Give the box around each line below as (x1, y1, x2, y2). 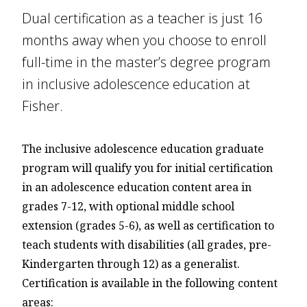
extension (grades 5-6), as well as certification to (22, 217, 274, 233)
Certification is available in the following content (22, 275, 278, 291)
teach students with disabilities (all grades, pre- (22, 236, 271, 252)
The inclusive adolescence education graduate (22, 140, 264, 156)
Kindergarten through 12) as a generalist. (22, 256, 240, 271)
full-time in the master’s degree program (22, 52, 271, 71)
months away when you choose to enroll (22, 30, 267, 49)
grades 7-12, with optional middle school (22, 198, 234, 214)
